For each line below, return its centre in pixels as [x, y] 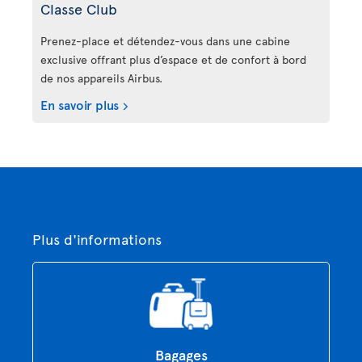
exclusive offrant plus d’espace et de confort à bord [173, 60]
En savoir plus [80, 105]
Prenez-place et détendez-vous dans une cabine [165, 41]
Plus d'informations [97, 239]
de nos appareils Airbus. [101, 78]
